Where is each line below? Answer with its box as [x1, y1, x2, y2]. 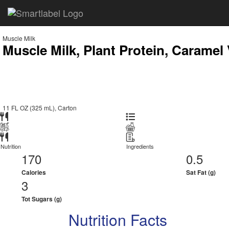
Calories [21, 168, 46, 177]
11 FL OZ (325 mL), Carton [3, 103, 77, 112]
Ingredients [126, 142, 154, 150]
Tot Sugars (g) [21, 194, 62, 203]
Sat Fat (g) [186, 168, 216, 177]
